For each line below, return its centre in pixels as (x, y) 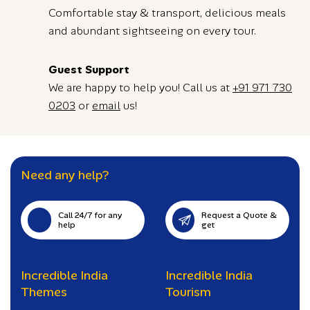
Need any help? (65, 175)
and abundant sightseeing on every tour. (152, 31)
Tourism (188, 292)
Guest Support (89, 70)
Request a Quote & (239, 215)
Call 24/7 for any (90, 215)
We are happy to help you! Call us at (140, 88)
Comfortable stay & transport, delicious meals (167, 13)
